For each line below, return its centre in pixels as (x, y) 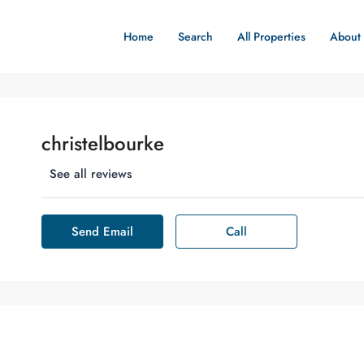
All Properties (271, 37)
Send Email (102, 232)
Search (195, 37)
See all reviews (90, 174)
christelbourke (102, 143)
